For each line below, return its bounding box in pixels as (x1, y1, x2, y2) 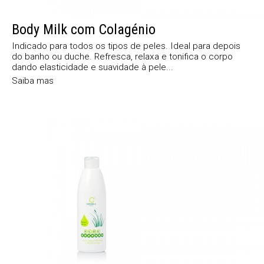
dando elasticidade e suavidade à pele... (12, 61, 173, 72)
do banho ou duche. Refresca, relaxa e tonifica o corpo (12, 51, 233, 62)
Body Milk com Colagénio (12, 21, 156, 38)
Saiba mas (12, 75, 54, 86)
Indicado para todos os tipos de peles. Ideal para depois (12, 40, 240, 51)
